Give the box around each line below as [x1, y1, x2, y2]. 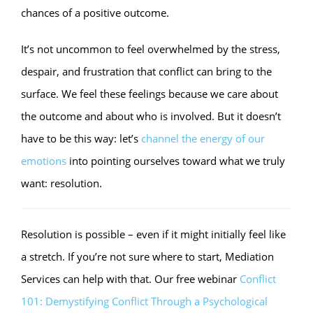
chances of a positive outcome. [21, 6, 169, 20]
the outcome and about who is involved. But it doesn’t [21, 109, 281, 123]
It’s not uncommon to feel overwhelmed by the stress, [21, 42, 280, 56]
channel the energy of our [141, 131, 265, 145]
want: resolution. [21, 176, 102, 190]
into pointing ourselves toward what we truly [66, 154, 285, 168]
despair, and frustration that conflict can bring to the [21, 64, 272, 78]
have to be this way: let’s [21, 131, 141, 145]
